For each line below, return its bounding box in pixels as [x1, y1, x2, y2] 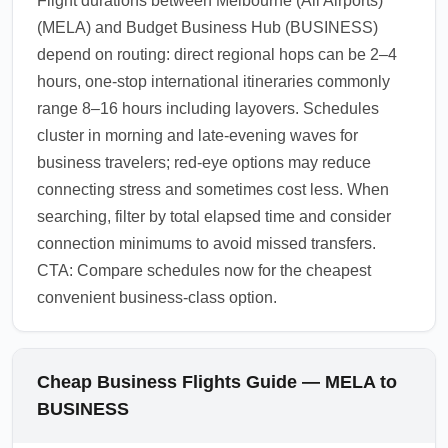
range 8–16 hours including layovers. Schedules [37, 100, 379, 117]
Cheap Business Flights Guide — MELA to [37, 372, 397, 392]
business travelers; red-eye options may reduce [37, 154, 371, 171]
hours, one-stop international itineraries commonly [37, 73, 390, 90]
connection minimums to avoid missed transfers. [37, 235, 376, 252]
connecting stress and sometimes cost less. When [37, 181, 389, 198]
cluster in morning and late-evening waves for [37, 127, 358, 144]
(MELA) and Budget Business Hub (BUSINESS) [37, 19, 378, 36]
